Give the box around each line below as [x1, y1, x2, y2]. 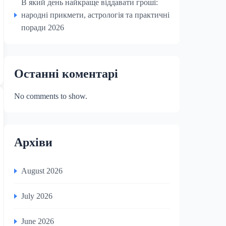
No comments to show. [14, 92, 87, 100]
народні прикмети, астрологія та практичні [21, 11, 169, 19]
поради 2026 [21, 23, 64, 32]
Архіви [14, 136, 52, 149]
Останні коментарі [14, 67, 118, 80]
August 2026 [21, 166, 63, 175]
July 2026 [21, 192, 52, 200]
